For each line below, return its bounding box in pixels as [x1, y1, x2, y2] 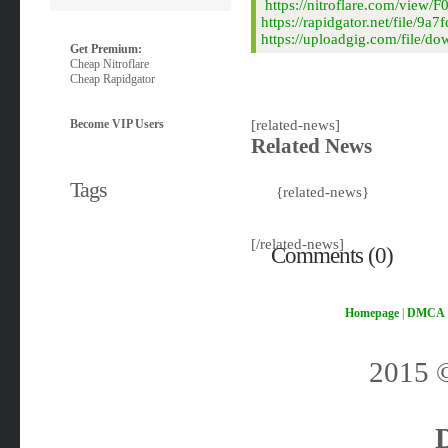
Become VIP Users [70, 117, 165, 131]
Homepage [344, 306, 399, 320]
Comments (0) [270, 243, 393, 268]
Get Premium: [70, 42, 143, 56]
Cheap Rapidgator [70, 72, 156, 86]
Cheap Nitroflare [70, 57, 150, 71]
